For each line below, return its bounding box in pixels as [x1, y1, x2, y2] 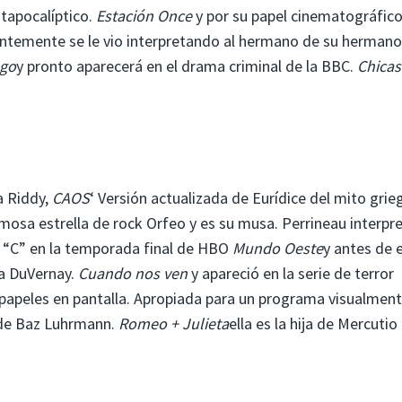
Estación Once [96, 4, 192, 26]
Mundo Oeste [232, 237, 323, 258]
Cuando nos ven [78, 262, 188, 284]
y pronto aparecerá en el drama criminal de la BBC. [16, 55, 357, 76]
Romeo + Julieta [118, 312, 229, 334]
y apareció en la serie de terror [188, 262, 394, 284]
